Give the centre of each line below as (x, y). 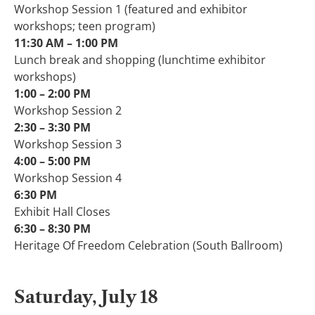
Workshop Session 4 (68, 178)
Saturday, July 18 (86, 297)
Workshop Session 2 (68, 110)
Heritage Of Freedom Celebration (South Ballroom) (148, 245)
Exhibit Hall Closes (62, 211)
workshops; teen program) (85, 26)
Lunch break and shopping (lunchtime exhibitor (140, 59)
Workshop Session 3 (68, 144)
